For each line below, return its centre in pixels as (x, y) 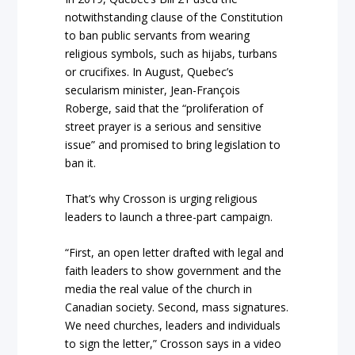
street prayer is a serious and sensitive (164, 126)
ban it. (81, 162)
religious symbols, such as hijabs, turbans (172, 53)
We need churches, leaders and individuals (173, 326)
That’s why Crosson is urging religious (162, 199)
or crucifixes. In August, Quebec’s (150, 71)
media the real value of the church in (159, 289)
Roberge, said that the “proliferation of (164, 108)
